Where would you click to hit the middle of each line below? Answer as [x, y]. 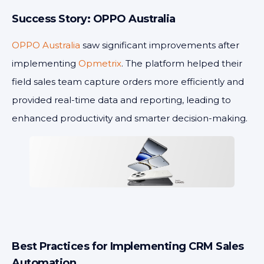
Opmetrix [100, 63]
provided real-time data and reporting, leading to [121, 100]
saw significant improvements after [160, 45]
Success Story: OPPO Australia [94, 19]
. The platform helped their [182, 63]
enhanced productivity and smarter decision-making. [130, 118]
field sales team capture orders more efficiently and [128, 82]
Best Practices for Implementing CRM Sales [128, 246]
